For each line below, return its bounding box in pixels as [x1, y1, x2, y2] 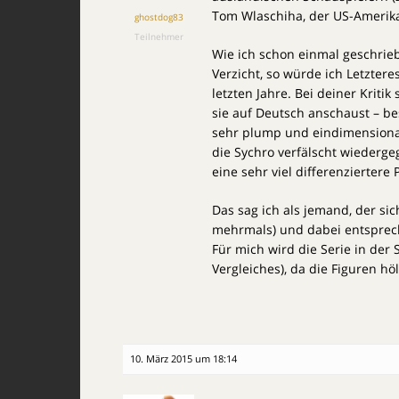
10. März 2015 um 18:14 [130, 352, 237, 365]
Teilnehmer [134, 30, 183, 43]
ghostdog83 [134, 11, 183, 23]
